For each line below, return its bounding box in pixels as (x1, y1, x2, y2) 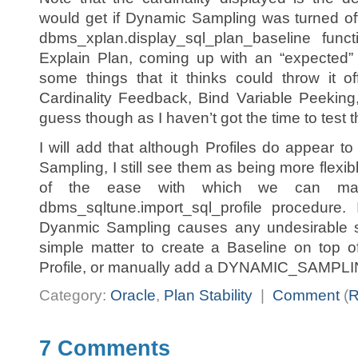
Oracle (110, 287, 156, 304)
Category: (39, 287, 110, 304)
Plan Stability (164, 287, 253, 304)
